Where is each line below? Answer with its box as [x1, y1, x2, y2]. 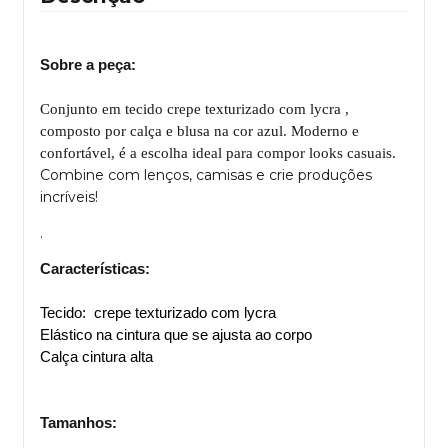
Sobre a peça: [40, 55, 136, 73]
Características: [40, 259, 150, 277]
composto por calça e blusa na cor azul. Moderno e [40, 122, 359, 139]
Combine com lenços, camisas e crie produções [40, 165, 372, 184]
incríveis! [40, 187, 98, 206]
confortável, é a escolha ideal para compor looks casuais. [40, 144, 396, 161]
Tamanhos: [40, 413, 117, 431]
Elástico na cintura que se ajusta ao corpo [40, 325, 312, 343]
